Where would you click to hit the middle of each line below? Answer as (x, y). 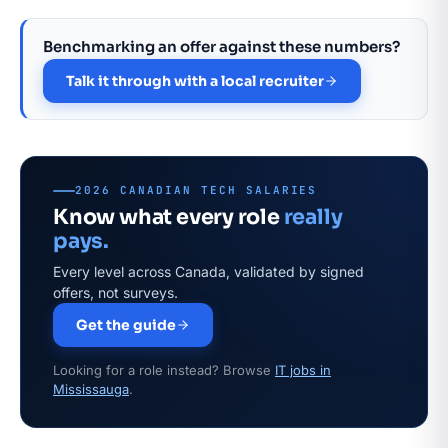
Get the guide (126, 325)
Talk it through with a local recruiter (195, 81)
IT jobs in (303, 370)
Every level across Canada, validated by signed (208, 271)
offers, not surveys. (115, 292)
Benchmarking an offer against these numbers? (221, 46)
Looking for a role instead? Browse (164, 370)
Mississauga (91, 389)
